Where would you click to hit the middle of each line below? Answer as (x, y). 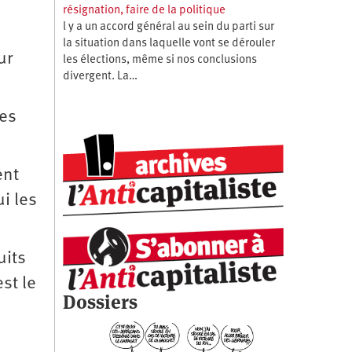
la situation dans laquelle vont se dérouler (169, 43)
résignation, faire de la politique (144, 10)
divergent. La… (100, 76)
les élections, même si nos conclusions (159, 60)
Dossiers (100, 302)
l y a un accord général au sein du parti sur (168, 27)
